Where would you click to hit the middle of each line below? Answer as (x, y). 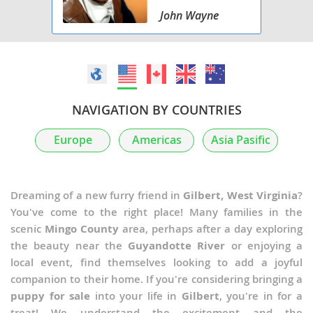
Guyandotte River (177, 245)
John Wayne (190, 16)
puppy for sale (51, 296)
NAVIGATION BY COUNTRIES (156, 109)
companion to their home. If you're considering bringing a (156, 279)
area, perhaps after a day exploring (211, 228)
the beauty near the (69, 245)
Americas (156, 140)
